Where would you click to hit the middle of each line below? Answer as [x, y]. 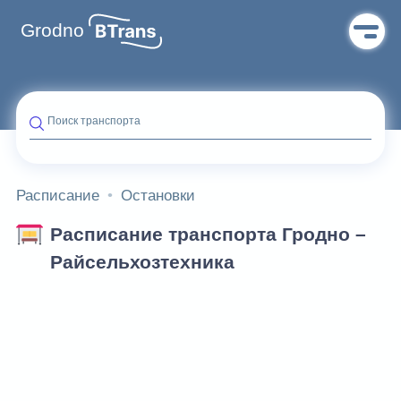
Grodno [52, 30]
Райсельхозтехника [142, 262]
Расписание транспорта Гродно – [208, 235]
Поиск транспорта [94, 121]
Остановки [158, 196]
